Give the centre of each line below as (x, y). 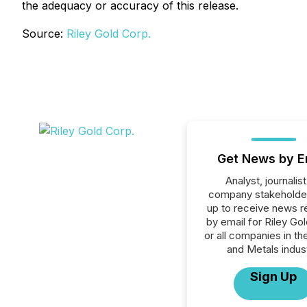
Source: (44, 34)
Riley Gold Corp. (109, 34)
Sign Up (274, 277)
